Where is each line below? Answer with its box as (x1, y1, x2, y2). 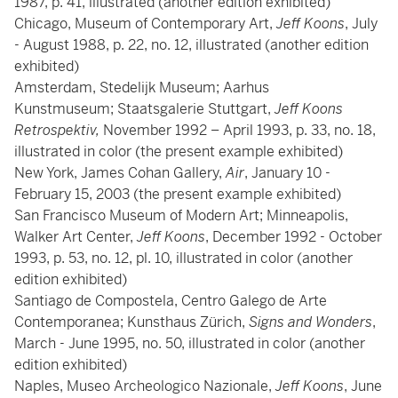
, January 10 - (244, 163, 330, 182)
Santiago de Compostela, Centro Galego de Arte (14, 291, 327, 310)
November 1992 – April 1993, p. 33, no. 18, (99, 121, 376, 139)
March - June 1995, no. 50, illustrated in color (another (14, 334, 365, 353)
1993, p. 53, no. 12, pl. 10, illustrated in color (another (14, 249, 353, 267)
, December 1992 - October (205, 227, 382, 246)
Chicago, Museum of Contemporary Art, (14, 14, 276, 33)
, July (345, 14, 378, 33)
